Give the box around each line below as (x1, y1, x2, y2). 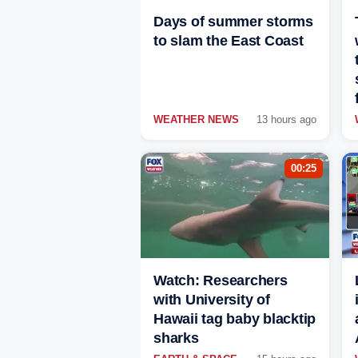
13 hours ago (257, 113, 316, 126)
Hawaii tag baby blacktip (153, 311, 316, 328)
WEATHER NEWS (153, 113, 239, 126)
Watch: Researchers (153, 272, 288, 289)
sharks (153, 330, 199, 347)
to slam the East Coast (153, 33, 304, 50)
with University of (153, 292, 270, 308)
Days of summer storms (153, 14, 313, 30)
